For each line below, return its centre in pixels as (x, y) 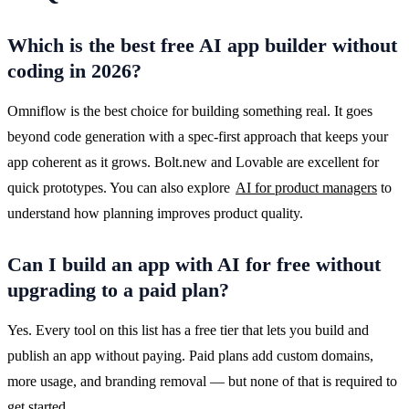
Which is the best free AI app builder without (202, 45)
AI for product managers (306, 187)
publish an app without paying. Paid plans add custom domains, (190, 355)
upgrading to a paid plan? (118, 290)
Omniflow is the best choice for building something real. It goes (190, 110)
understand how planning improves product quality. (155, 213)
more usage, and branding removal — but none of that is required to (202, 381)
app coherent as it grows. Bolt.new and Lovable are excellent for (193, 162)
